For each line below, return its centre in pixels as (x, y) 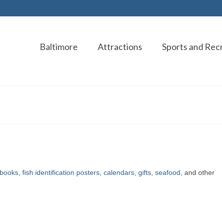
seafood (168, 172)
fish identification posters (61, 172)
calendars (119, 172)
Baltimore (58, 47)
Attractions (120, 47)
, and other (197, 172)
